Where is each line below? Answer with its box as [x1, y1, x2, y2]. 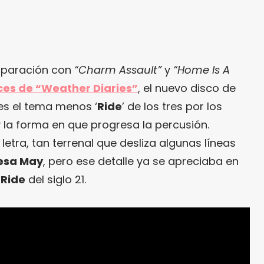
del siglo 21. [25, 171, 86, 187]
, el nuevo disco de [138, 80, 236, 95]
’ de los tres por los [122, 98, 222, 114]
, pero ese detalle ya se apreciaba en [43, 153, 239, 169]
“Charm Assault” [74, 62, 161, 77]
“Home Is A [173, 62, 230, 77]
